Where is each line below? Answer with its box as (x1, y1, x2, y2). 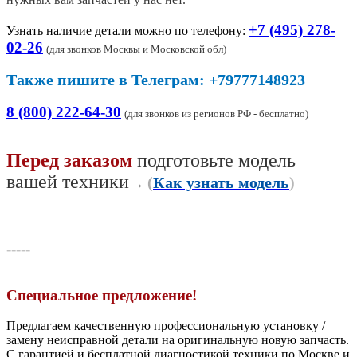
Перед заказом (6, 149, 132, 171)
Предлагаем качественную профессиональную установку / (6, 318, 325, 332)
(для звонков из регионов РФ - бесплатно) (124, 107, 308, 120)
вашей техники (6, 171, 129, 192)
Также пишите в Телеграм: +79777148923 (6, 70, 305, 88)
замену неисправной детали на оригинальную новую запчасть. (6, 332, 349, 347)
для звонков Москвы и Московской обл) (49, 42, 226, 55)
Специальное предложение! (6, 286, 201, 304)
